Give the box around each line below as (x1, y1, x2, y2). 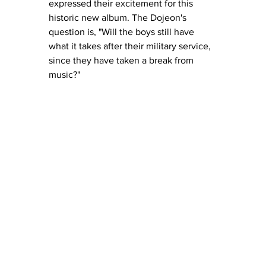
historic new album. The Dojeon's (49, 12, 189, 23)
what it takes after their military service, (49, 40, 213, 51)
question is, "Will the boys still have (49, 26, 197, 37)
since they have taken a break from (49, 55, 196, 65)
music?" (49, 69, 83, 80)
